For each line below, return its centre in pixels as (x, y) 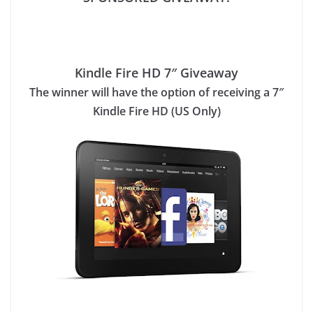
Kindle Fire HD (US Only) (156, 111)
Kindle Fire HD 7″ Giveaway (156, 73)
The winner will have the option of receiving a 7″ (156, 92)
